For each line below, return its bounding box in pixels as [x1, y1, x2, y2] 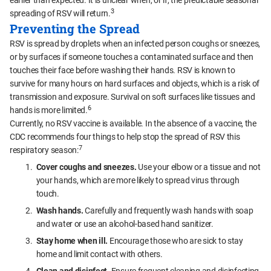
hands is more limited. [10, 105, 88, 116]
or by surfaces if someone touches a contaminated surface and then [10, 52, 253, 62]
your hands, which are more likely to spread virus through [36, 175, 240, 186]
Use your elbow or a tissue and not [136, 162, 261, 172]
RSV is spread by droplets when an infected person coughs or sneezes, [10, 39, 260, 49]
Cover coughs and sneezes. [36, 162, 137, 172]
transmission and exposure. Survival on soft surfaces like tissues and [10, 92, 255, 102]
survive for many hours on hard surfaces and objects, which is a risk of [10, 79, 260, 89]
